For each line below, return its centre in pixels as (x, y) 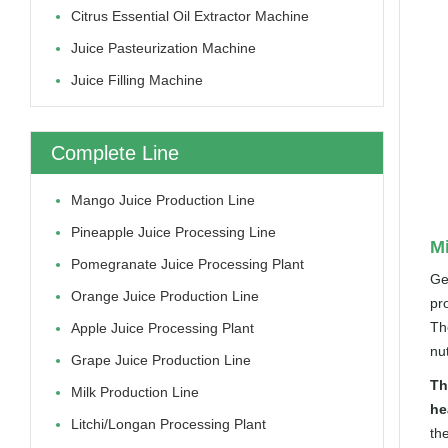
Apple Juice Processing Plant (162, 328)
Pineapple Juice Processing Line (173, 232)
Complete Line (115, 153)
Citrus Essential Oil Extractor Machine (190, 16)
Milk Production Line (135, 392)
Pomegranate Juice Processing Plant (187, 264)
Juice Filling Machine (137, 80)
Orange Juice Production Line (165, 296)
